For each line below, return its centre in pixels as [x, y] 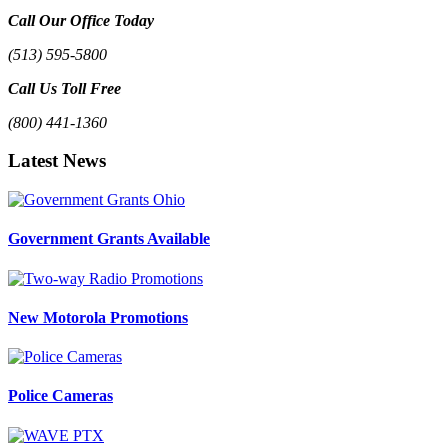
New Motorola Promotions [98, 317]
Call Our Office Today [81, 20]
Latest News [57, 161]
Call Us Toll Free [64, 88]
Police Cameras [60, 396]
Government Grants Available [109, 239]
